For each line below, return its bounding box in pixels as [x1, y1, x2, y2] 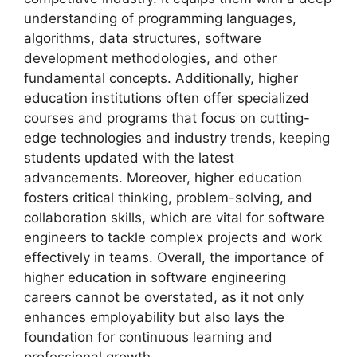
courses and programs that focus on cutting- [24, 109, 310, 126]
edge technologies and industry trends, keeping [24, 129, 330, 146]
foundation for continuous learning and [24, 328, 273, 345]
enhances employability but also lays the [24, 308, 284, 325]
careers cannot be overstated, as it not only [24, 288, 304, 305]
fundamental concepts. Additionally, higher [24, 69, 298, 86]
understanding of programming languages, [24, 10, 296, 26]
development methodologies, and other [24, 49, 277, 66]
